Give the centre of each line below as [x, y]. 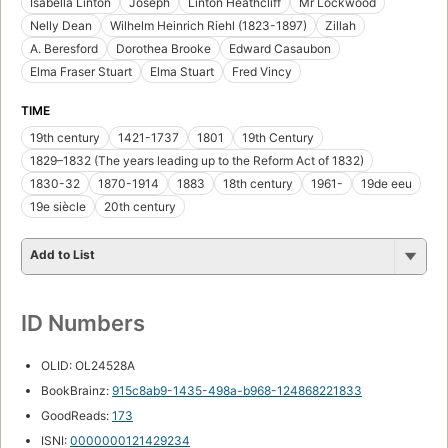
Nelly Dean [61, 25]
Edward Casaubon [280, 48]
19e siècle [58, 206]
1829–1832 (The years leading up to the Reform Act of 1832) [197, 160]
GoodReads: [76, 415]
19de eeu [386, 183]
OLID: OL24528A [88, 365]
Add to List [62, 254]
